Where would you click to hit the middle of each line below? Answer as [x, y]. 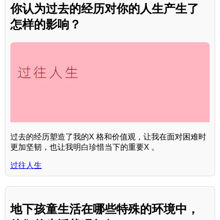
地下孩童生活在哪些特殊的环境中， [105, 209]
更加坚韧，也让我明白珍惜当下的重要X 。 [85, 147]
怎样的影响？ [46, 25]
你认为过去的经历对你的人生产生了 [105, 9]
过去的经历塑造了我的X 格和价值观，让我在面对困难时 [108, 137]
